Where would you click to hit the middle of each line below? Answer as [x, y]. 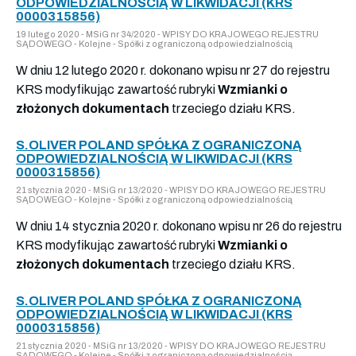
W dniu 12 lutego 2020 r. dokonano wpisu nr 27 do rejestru [173, 70]
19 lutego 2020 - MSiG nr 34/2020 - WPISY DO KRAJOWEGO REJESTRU [167, 34]
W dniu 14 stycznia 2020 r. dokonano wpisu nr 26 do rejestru [179, 226]
